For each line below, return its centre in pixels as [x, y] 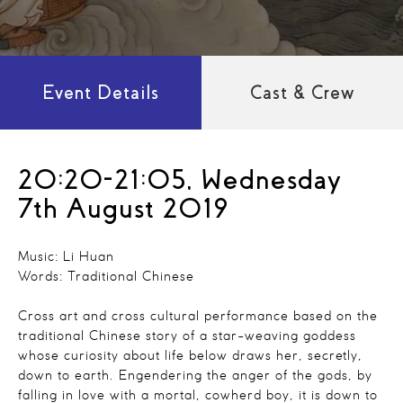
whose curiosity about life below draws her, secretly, [190, 356]
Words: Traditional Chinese [106, 277]
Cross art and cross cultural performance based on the [198, 317]
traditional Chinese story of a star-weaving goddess [187, 336]
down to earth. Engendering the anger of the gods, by [195, 376]
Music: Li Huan [66, 257]
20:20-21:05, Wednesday [180, 180]
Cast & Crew [302, 93]
